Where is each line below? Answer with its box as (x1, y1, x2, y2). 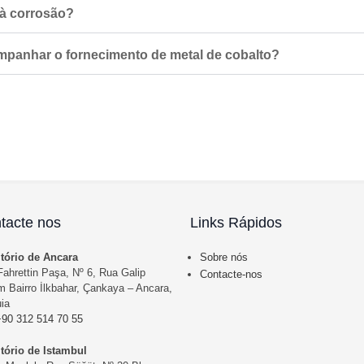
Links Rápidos (190, 214, 282, 231)
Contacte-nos (200, 267, 262, 280)
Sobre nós (200, 250, 248, 263)
